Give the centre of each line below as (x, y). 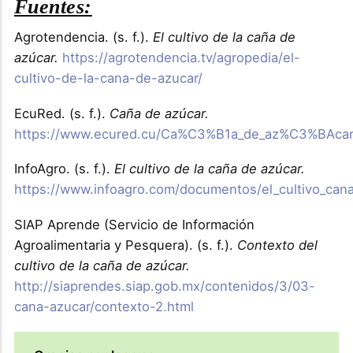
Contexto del (277, 245)
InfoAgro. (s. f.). (64, 169)
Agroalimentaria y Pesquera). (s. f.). (125, 245)
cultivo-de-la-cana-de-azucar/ (108, 78)
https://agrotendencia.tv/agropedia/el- (181, 57)
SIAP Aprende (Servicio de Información (134, 225)
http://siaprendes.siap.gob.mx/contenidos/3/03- (164, 286)
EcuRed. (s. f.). (61, 113)
